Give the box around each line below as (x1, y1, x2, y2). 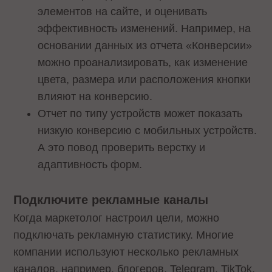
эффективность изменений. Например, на (38, 22, 251, 35)
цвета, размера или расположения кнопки (38, 73, 251, 86)
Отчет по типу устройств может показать (38, 107, 243, 120)
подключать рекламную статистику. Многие (13, 229, 234, 242)
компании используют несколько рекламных (13, 246, 239, 259)
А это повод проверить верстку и (38, 141, 206, 154)
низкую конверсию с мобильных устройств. (38, 124, 257, 137)
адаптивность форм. (38, 158, 146, 171)
